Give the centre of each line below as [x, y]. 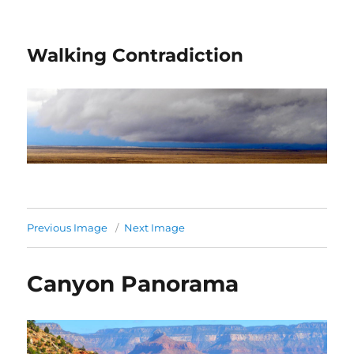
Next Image [155, 227]
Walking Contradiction [136, 55]
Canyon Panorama [133, 283]
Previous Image [68, 227]
